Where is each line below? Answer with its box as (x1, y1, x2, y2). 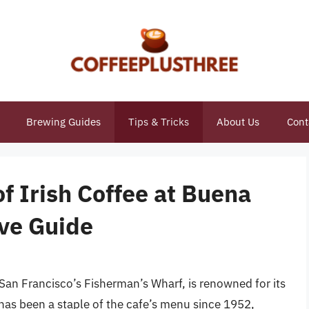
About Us (216, 115, 259, 128)
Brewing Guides (26, 115, 101, 128)
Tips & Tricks (128, 115, 189, 128)
